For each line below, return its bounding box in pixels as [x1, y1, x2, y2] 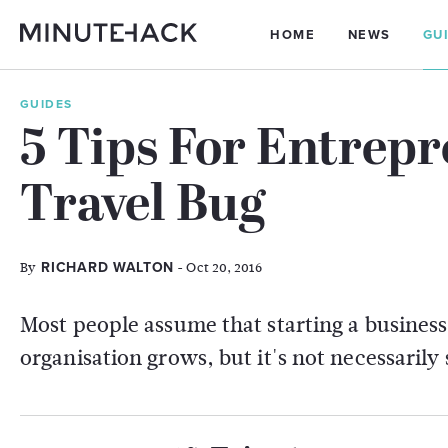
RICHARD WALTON [41, 259, 175, 276]
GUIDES [20, 97, 73, 111]
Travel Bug [20, 179, 265, 236]
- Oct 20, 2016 [174, 258, 262, 277]
